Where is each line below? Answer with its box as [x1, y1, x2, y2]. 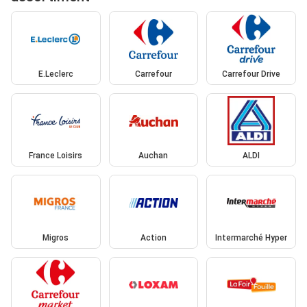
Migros [42, 232, 69, 243]
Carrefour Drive [222, 69, 281, 79]
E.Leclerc [38, 69, 73, 79]
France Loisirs [29, 151, 83, 161]
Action [140, 232, 167, 243]
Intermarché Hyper [215, 232, 288, 243]
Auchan [138, 151, 169, 161]
